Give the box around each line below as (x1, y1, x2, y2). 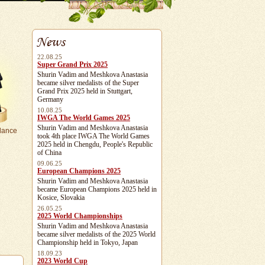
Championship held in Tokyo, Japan (37, 238, 138, 247)
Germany (37, 95, 63, 104)
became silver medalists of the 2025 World (37, 230, 156, 238)
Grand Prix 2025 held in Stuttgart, (37, 87, 132, 95)
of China (37, 148, 62, 157)
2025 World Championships (37, 212, 122, 220)
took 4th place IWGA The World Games (37, 132, 150, 140)
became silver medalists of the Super (37, 79, 139, 87)
